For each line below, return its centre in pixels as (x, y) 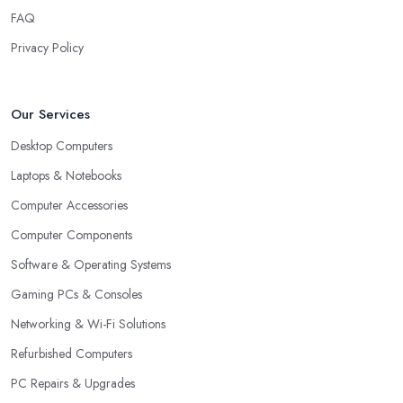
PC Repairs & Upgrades (73, 383)
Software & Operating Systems (91, 264)
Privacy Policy (47, 47)
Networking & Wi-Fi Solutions (88, 323)
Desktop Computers (62, 145)
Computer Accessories (69, 205)
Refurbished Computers (72, 353)
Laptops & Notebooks (66, 175)
